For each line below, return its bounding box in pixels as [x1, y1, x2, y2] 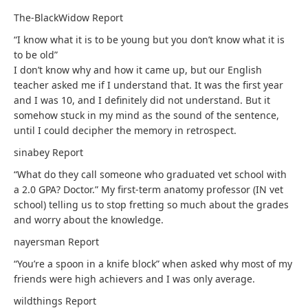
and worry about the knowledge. [14, 213, 164, 226]
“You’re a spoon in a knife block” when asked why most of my [14, 257, 292, 270]
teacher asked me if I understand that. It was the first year [14, 78, 283, 91]
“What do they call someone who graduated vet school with [14, 168, 287, 181]
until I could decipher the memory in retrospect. [14, 124, 236, 137]
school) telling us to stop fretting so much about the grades [14, 198, 289, 211]
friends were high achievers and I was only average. [14, 272, 255, 285]
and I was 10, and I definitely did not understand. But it [14, 93, 270, 107]
